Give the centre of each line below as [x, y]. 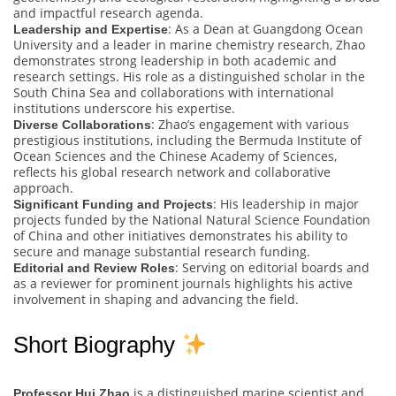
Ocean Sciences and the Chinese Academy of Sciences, [175, 156]
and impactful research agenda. [108, 13]
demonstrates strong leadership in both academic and [175, 61]
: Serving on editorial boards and [272, 268]
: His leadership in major [286, 204]
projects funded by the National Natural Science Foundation [192, 220]
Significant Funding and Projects [113, 205]
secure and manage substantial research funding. [162, 252]
